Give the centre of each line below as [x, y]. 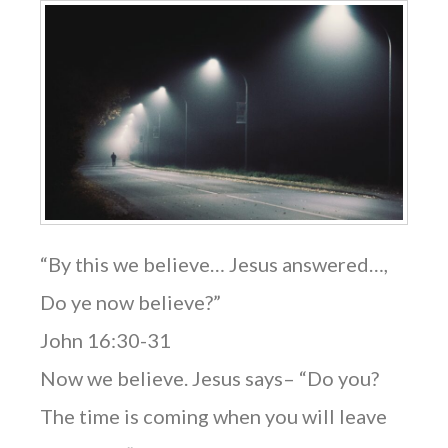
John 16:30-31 [105, 340]
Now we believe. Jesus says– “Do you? [209, 378]
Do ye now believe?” [130, 302]
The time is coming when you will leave [213, 416]
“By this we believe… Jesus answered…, [214, 264]
